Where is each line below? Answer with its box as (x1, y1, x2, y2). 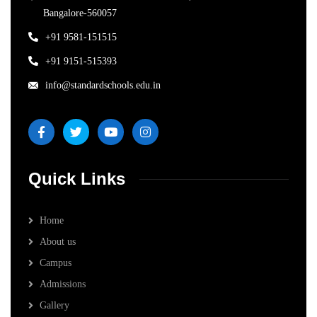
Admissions (40, 279, 86, 290)
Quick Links (28, 169, 125, 189)
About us (40, 236, 76, 248)
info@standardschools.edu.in (45, 80, 161, 91)
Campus (40, 258, 71, 269)
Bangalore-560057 (43, 8, 117, 19)
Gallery (40, 300, 69, 311)
